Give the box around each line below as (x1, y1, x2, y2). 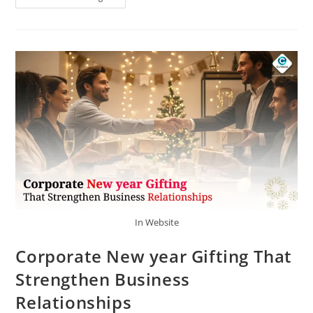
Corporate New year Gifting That (15, 244, 293, 268)
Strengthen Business (15, 267, 190, 291)
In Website (134, 215, 179, 228)
